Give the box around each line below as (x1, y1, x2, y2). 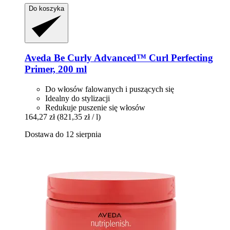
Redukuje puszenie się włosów (45, 103, 145, 112)
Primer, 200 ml (25, 64, 87, 75)
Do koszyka (29, 4, 64, 12)
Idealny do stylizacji (45, 94, 110, 103)
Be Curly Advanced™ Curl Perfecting (51, 52, 213, 64)
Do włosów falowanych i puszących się (45, 85, 174, 93)
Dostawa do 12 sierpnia (25, 130, 101, 139)
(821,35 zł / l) (57, 112, 101, 121)
